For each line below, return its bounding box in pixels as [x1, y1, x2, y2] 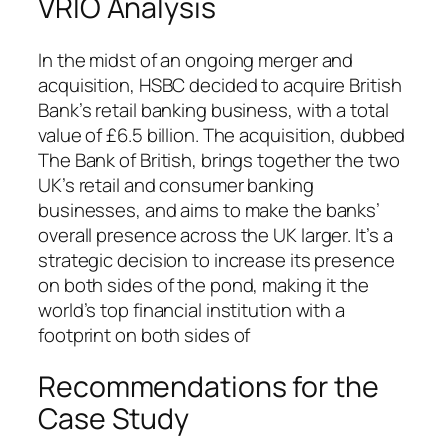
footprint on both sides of [38, 321, 251, 348]
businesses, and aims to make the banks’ [38, 196, 381, 223]
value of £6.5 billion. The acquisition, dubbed [38, 121, 406, 148]
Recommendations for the [38, 367, 379, 407]
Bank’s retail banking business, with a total [38, 96, 389, 123]
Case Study [38, 399, 189, 439]
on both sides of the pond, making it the [38, 271, 369, 298]
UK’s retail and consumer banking [38, 171, 314, 198]
